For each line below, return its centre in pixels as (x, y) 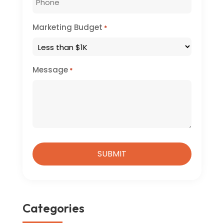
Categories (53, 208)
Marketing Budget (67, 27)
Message (50, 70)
